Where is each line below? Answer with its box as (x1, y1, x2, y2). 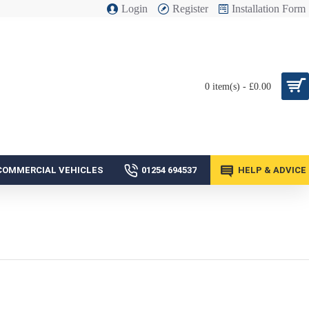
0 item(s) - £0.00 (205, 81, 271, 92)
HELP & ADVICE (238, 165, 306, 175)
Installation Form (232, 2, 306, 14)
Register (172, 2, 208, 14)
